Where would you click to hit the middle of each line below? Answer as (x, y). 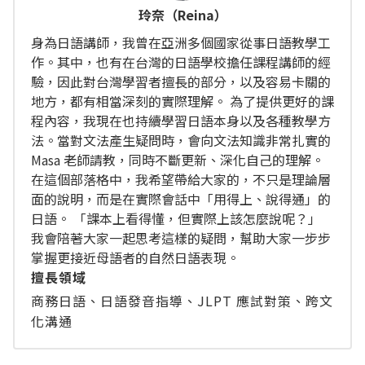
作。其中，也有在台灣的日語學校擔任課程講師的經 (181, 62)
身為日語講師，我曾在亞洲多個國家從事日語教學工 (181, 43)
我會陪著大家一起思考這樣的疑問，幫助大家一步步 (181, 238)
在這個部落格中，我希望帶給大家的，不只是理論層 (181, 180)
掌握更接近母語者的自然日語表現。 (135, 258)
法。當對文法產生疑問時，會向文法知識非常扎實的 (181, 141)
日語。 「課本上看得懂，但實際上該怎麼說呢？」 (176, 219)
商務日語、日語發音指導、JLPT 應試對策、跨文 (182, 301)
